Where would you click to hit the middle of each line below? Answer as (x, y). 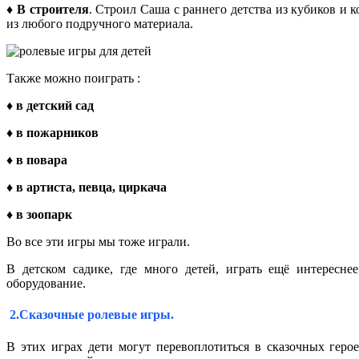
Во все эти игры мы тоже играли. (98, 242)
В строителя (53, 10)
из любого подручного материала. (100, 24)
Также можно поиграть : (73, 79)
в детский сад (55, 106)
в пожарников (57, 133)
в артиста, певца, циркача (91, 188)
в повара (42, 160)
